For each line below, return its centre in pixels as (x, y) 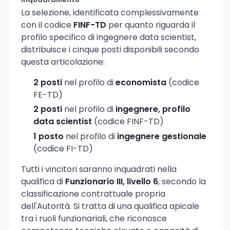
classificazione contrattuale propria (93, 194)
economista (141, 82)
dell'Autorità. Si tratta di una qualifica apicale (110, 206)
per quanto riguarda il (151, 25)
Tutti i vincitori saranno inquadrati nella (99, 169)
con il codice (47, 25)
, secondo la (182, 182)
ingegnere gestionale (162, 137)
